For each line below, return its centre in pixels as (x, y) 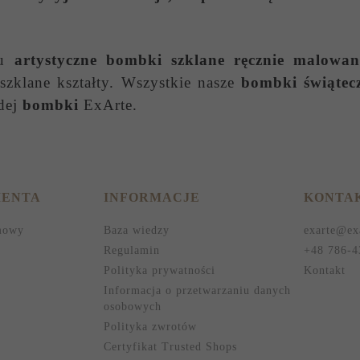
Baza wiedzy (136, 230)
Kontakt (325, 270)
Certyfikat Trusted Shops (170, 346)
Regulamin (131, 250)
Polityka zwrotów (150, 326)
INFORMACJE (151, 197)
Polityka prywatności (159, 270)
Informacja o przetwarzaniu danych (197, 290)
